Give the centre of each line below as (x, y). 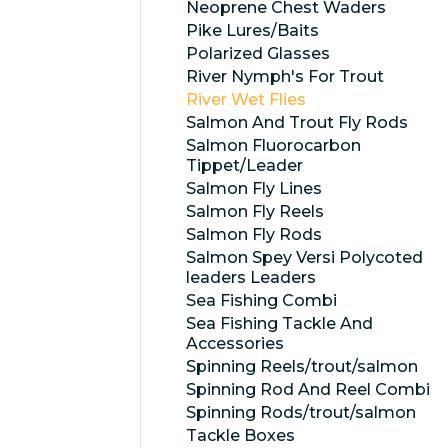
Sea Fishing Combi (261, 300)
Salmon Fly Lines (254, 188)
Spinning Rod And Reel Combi (308, 389)
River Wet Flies (246, 99)
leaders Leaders (251, 277)
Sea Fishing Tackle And (279, 323)
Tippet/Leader (244, 165)
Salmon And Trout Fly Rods (297, 122)
